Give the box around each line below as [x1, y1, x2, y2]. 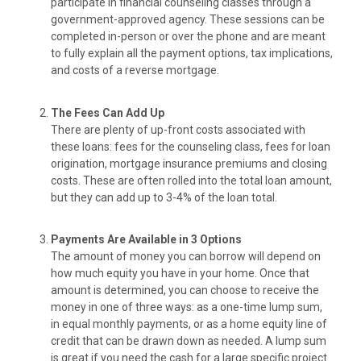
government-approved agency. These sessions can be [51, 13, 325, 27]
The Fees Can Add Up [51, 106, 164, 119]
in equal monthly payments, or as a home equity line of [51, 317, 327, 331]
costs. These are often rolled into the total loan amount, [51, 173, 332, 187]
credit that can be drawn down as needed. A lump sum [51, 334, 326, 348]
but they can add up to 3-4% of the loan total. [51, 190, 277, 204]
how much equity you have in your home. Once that [51, 267, 309, 280]
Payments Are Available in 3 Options [51, 233, 242, 247]
